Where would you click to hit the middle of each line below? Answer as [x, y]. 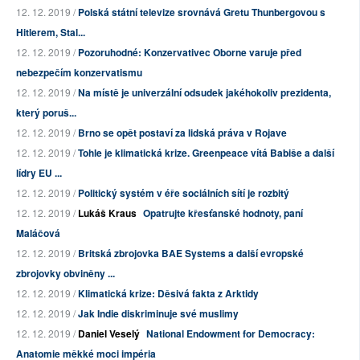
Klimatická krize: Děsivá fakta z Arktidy [168, 294]
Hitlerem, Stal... [51, 33]
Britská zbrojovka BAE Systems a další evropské [191, 254]
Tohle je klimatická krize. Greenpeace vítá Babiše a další [206, 153]
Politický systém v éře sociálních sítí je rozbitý [184, 193]
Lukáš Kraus [107, 213]
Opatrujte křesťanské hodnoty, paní [223, 213]
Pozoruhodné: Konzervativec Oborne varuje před [190, 53]
